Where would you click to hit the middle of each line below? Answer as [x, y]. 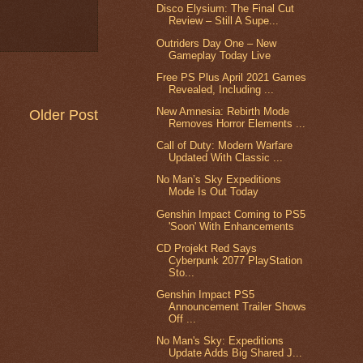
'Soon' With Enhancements [232, 226]
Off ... [183, 319]
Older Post [64, 115]
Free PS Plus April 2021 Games [232, 77]
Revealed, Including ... [222, 89]
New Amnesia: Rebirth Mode [223, 111]
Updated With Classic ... [226, 158]
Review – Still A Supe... [224, 21]
